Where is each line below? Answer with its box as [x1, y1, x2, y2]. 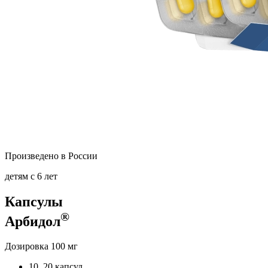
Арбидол [5, 213, 60, 229]
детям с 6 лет [5, 170, 57, 181]
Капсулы [5, 193, 63, 209]
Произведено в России [5, 150, 98, 161]
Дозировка [5, 241, 51, 252]
